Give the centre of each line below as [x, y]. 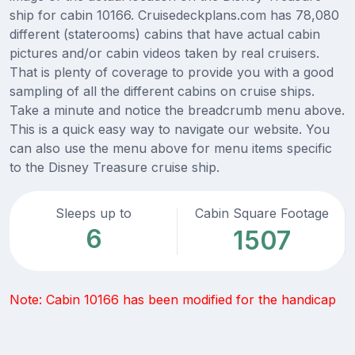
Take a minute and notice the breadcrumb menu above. [177, 111]
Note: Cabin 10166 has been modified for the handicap [173, 300]
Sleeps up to [94, 214]
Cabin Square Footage [261, 214]
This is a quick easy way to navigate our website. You [170, 130]
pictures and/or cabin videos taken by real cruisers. [164, 53]
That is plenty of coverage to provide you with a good [172, 73]
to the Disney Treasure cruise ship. [115, 168]
